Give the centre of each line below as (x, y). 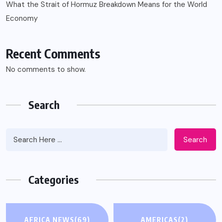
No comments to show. (46, 70)
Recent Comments (53, 54)
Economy (22, 19)
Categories (54, 180)
